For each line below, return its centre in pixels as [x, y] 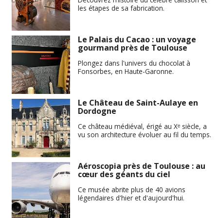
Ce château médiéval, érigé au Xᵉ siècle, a [142, 126]
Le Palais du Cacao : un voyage [137, 40]
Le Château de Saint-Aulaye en [138, 103]
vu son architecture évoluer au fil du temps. [145, 134]
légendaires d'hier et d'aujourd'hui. [131, 198]
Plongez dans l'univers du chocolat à [134, 63]
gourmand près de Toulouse [133, 48]
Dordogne [97, 111]
